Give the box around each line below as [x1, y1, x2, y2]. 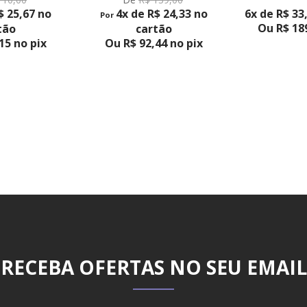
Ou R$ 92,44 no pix [104, 36, 203, 51]
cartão [135, 21, 172, 37]
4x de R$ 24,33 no [115, 6, 208, 22]
